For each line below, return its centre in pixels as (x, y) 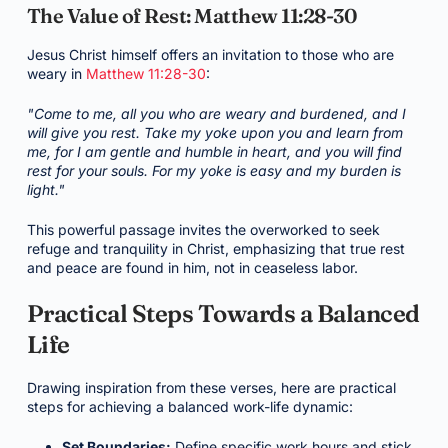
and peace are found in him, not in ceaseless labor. (192, 268)
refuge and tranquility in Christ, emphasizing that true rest (215, 249)
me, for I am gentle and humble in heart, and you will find (214, 152)
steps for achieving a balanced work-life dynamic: (189, 406)
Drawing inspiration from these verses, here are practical (211, 387)
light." (45, 190)
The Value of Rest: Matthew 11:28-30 (192, 16)
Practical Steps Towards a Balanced (223, 314)
